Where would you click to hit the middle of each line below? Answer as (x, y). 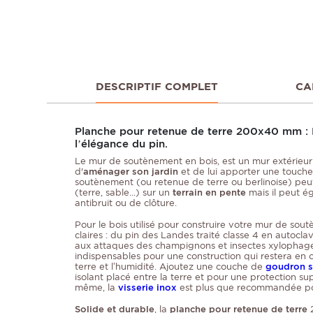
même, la (96, 288)
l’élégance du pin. (121, 144)
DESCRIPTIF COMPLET (157, 87)
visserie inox (147, 288)
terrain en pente (209, 193)
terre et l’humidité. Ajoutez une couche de (170, 267)
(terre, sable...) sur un (124, 193)
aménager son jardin (131, 172)
